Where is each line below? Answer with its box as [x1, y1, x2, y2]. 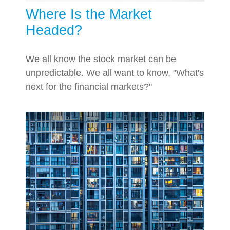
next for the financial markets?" [26, 82, 152, 92]
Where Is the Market [26, 7, 152, 23]
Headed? [26, 23, 82, 39]
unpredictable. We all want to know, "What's [26, 68, 204, 79]
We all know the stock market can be [26, 54, 176, 65]
